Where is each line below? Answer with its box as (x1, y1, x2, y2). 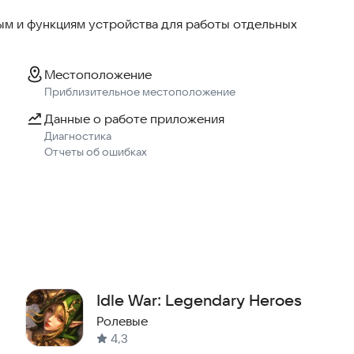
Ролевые (96, 313, 148, 330)
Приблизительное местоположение (44, 85, 235, 100)
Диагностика (44, 129, 111, 144)
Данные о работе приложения (44, 111, 224, 127)
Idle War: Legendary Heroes (96, 290, 302, 311)
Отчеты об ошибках (44, 145, 147, 160)
